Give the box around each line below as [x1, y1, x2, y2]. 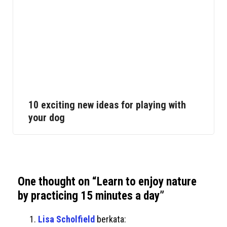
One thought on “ [18, 175, 97, 189]
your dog [28, 111, 65, 124]
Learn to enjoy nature [97, 175, 197, 189]
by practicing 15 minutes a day [18, 189, 160, 203]
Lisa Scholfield [38, 214, 95, 225]
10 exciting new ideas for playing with [28, 99, 186, 111]
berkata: [97, 214, 126, 225]
